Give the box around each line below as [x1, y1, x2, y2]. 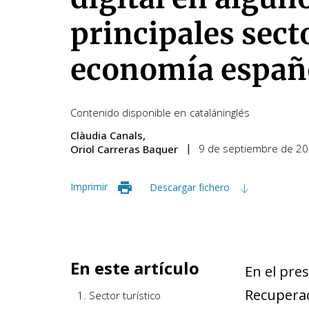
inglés [223, 106, 250, 119]
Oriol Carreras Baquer [70, 142, 178, 156]
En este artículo [70, 256, 199, 279]
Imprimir [70, 180, 108, 193]
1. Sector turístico [77, 288, 161, 302]
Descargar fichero [150, 180, 232, 194]
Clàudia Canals [70, 128, 143, 142]
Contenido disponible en [70, 106, 186, 119]
